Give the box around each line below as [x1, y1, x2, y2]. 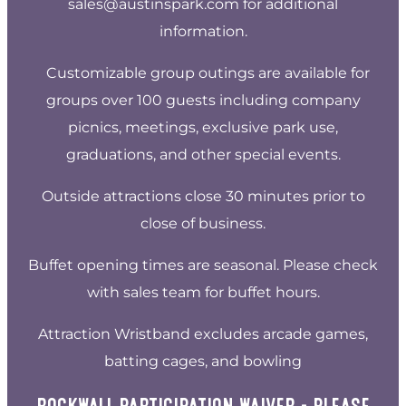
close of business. [140, 214, 266, 232]
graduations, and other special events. [65, 145, 341, 163]
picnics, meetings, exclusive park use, [68, 118, 338, 136]
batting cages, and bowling [104, 352, 302, 370]
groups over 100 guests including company [45, 91, 361, 109]
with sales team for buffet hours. [86, 283, 320, 301]
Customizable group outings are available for [36, 63, 370, 82]
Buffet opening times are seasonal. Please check [28, 256, 378, 274]
